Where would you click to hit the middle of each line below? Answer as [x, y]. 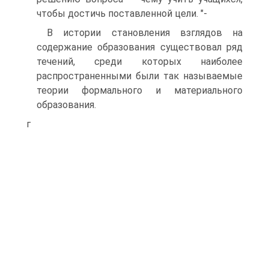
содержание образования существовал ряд [140, 47]
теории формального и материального [140, 90]
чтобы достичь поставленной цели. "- [122, 14]
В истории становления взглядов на [145, 33]
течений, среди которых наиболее [140, 62]
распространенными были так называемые [140, 76]
